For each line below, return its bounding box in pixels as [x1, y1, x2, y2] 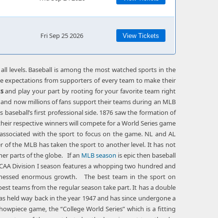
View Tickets [123, 32, 159, 39]
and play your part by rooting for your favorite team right [3, 87, 176, 95]
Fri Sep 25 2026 [40, 31, 83, 40]
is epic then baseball [116, 151, 176, 160]
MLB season [81, 151, 116, 160]
